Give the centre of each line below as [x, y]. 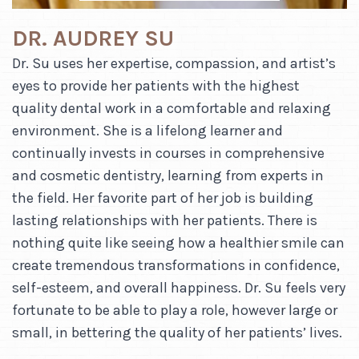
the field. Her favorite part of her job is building [163, 198]
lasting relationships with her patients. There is [165, 221]
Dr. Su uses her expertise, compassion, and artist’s [174, 64]
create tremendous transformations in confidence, [176, 266]
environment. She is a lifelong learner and [147, 131]
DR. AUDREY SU [93, 38]
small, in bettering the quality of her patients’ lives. [177, 333]
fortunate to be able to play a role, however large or [175, 311]
